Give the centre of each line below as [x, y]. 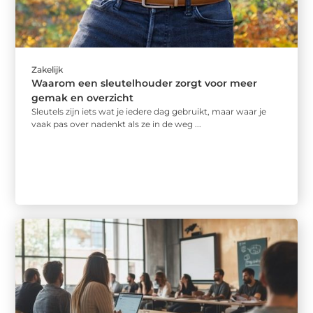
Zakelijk [48, 70]
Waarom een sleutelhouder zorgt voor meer [145, 83]
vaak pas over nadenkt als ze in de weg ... [117, 124]
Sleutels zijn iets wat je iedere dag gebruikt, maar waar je [149, 111]
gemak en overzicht [83, 98]
